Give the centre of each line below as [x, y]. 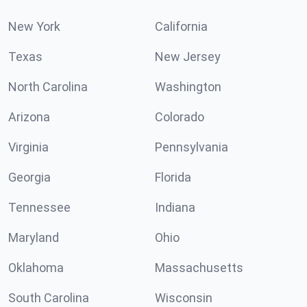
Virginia [28, 147]
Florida [173, 177]
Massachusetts [199, 268]
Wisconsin [184, 298]
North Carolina [48, 87]
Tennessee [39, 208]
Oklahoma [36, 268]
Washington [188, 87]
